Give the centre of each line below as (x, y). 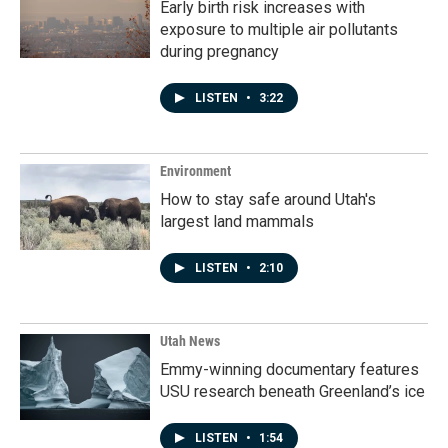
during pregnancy (219, 51)
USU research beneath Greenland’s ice (292, 391)
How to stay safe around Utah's (268, 199)
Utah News (190, 340)
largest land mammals (237, 221)
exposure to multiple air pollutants (279, 29)
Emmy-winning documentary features (289, 369)
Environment (195, 170)
